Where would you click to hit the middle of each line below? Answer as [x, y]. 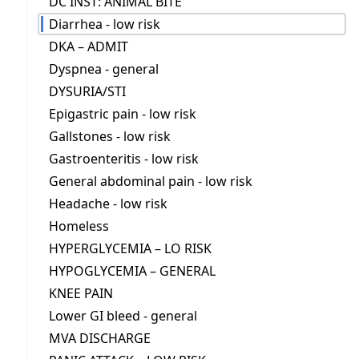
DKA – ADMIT [89, 46]
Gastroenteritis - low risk [124, 159]
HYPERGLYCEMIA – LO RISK [130, 248]
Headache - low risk [108, 204]
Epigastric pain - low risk [123, 114]
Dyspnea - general [104, 69]
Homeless [79, 226]
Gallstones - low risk [110, 136]
